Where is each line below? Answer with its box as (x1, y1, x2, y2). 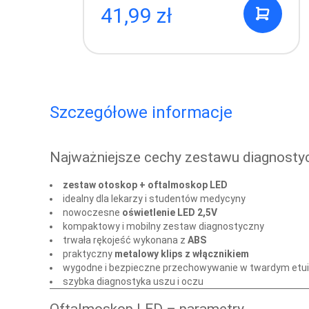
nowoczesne (63, 206, 122, 218)
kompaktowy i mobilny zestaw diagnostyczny (63, 220, 264, 232)
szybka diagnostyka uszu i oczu (63, 275, 203, 287)
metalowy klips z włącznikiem (114, 248, 249, 259)
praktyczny (63, 248, 114, 259)
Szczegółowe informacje (50, 103, 232, 122)
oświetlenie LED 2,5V (122, 206, 217, 218)
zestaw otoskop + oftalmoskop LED (63, 179, 228, 190)
